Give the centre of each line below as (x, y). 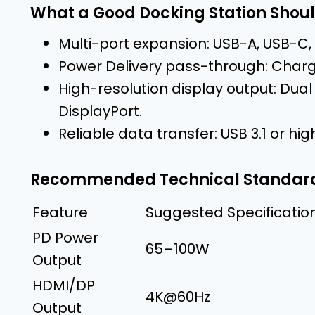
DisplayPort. (100, 111)
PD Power (65, 237)
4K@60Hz (178, 296)
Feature (60, 212)
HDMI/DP (64, 285)
